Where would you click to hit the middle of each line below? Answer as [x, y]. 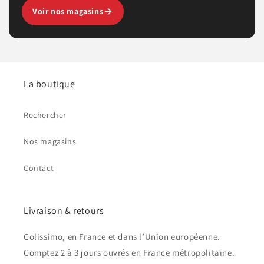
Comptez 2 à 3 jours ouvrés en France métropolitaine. [129, 253]
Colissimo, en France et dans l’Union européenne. [122, 237]
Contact [39, 168]
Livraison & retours [64, 211]
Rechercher [45, 115]
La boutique [49, 84]
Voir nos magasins [68, 11]
